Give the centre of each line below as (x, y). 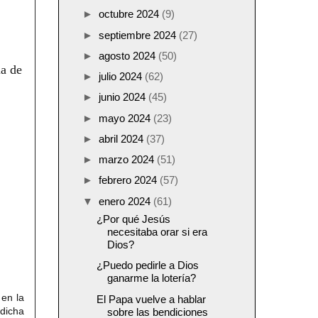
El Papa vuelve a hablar (151, 299)
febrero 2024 (129, 180)
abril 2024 (122, 138)
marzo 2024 (128, 160)
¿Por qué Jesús (133, 219)
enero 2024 (126, 201)
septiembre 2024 (139, 35)
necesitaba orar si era (157, 232)
